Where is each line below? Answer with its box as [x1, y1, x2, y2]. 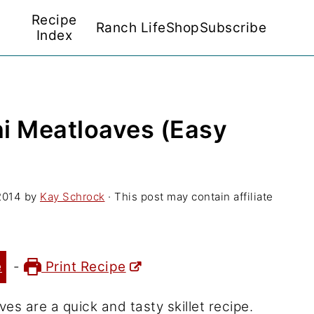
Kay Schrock [40, 190, 105, 203]
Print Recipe [41, 259, 126, 275]
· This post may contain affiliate [104, 190, 273, 203]
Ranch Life [95, 20, 166, 36]
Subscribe [199, 20, 267, 36]
